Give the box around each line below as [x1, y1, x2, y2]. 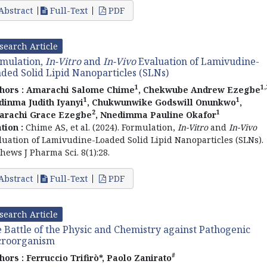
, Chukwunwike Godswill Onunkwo [87, 96, 236, 108]
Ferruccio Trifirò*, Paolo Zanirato [26, 252, 172, 263]
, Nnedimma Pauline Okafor [95, 108, 216, 120]
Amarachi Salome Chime [26, 83, 135, 95]
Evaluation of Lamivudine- [136, 54, 259, 68]
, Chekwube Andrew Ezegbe [138, 83, 260, 95]
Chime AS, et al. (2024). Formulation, [26, 121, 178, 133]
